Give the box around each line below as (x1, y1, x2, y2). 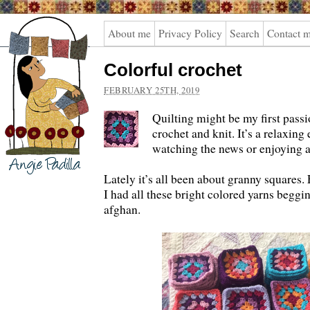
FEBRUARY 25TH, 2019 (104, 84, 200, 96)
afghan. (104, 201, 140, 217)
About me (108, 26, 151, 40)
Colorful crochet (104, 60, 242, 80)
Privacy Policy (158, 26, 222, 40)
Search (230, 26, 259, 40)
